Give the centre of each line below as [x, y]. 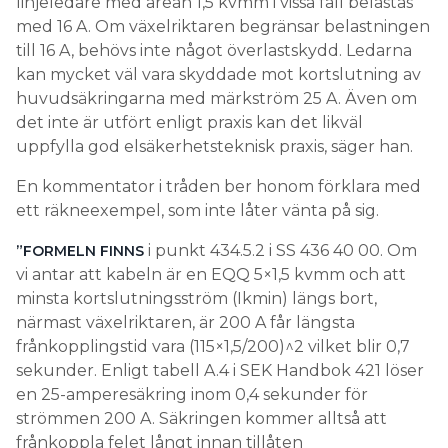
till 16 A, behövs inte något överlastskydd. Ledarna [214, 50]
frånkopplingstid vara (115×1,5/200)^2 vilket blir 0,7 [213, 346]
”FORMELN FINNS [80, 250]
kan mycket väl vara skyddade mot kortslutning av [218, 74]
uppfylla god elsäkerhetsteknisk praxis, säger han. [214, 146]
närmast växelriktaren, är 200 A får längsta [185, 322]
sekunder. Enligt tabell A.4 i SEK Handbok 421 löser [220, 370]
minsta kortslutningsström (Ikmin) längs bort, [196, 298]
